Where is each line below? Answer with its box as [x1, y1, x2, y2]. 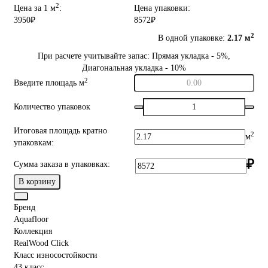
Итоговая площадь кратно [14, 126, 107, 136]
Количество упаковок [14, 102, 90, 112]
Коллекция [14, 227, 52, 236]
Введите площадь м [14, 78, 84, 88]
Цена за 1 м [14, 4, 56, 13]
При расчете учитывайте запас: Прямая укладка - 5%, [38, 51, 230, 61]
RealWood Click [14, 239, 69, 248]
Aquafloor [14, 215, 48, 224]
